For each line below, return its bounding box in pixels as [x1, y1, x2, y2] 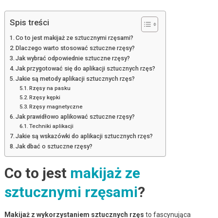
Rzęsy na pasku [29, 84, 71, 91]
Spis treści [9, 18, 49, 28]
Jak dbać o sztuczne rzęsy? [16, 142, 93, 150]
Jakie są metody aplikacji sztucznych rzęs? [16, 74, 135, 82]
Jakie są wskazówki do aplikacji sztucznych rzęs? [16, 132, 153, 140]
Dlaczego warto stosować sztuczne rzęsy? [16, 44, 135, 52]
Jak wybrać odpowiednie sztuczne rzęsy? [16, 54, 130, 62]
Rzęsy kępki [29, 93, 61, 101]
